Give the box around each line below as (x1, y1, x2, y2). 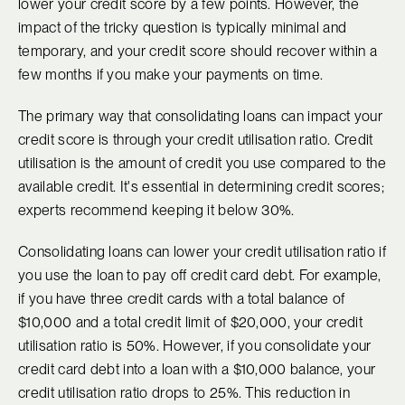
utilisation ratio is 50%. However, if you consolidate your (18, 337, 372, 355)
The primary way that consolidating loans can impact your (18, 108, 382, 126)
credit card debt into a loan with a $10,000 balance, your (18, 361, 376, 379)
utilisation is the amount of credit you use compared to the (18, 155, 386, 173)
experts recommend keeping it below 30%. (18, 202, 295, 220)
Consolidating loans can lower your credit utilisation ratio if (18, 243, 386, 261)
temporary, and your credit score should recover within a (18, 42, 377, 61)
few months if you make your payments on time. (18, 66, 324, 84)
